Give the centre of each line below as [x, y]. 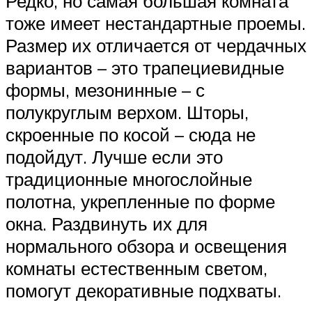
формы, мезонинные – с [105, 90]
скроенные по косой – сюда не [131, 135]
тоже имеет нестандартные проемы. [156, 23]
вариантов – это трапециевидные [145, 68]
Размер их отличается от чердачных [156, 46]
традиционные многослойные [129, 179]
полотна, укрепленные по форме [140, 202]
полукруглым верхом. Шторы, [127, 112]
